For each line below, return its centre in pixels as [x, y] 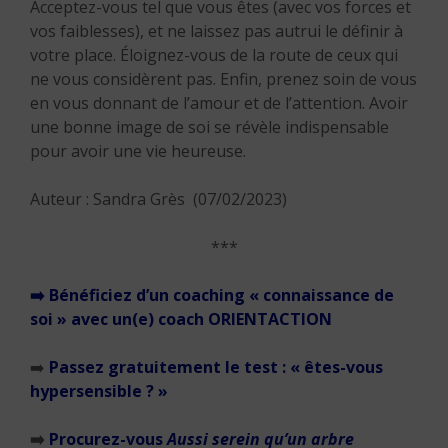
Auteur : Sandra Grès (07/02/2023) [158, 199]
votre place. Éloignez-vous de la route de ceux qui [214, 55]
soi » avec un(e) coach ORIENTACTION [181, 319]
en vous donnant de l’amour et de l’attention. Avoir [219, 103]
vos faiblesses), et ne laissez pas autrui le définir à [216, 31]
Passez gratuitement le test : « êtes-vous [216, 367]
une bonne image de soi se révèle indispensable [209, 127]
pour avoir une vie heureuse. [138, 151]
